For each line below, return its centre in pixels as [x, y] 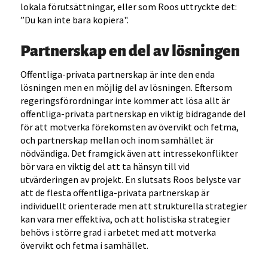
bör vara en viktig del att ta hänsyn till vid [105, 167]
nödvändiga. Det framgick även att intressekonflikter [130, 153]
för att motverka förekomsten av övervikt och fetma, [130, 127]
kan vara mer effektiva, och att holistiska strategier [126, 219]
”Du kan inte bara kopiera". [75, 20]
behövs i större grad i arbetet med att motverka [118, 232]
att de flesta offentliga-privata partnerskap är [115, 193]
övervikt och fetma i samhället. [85, 246]
